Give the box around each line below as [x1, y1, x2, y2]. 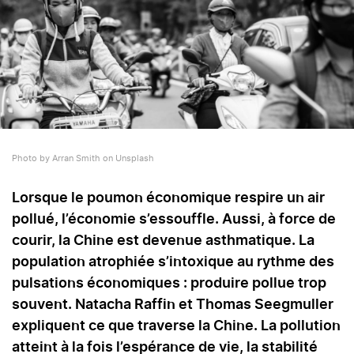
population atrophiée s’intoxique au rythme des [12, 255, 334, 270]
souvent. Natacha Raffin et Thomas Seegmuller [12, 298, 333, 313]
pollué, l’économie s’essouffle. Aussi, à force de [12, 213, 336, 228]
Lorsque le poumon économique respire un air [12, 191, 325, 206]
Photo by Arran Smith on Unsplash [12, 154, 154, 164]
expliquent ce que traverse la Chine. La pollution [12, 319, 341, 334]
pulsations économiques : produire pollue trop [12, 277, 326, 292]
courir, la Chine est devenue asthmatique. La [12, 234, 314, 249]
